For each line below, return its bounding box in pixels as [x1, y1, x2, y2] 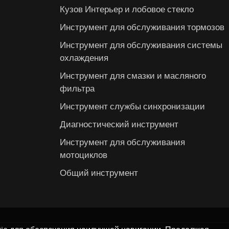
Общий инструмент [60, 166, 139, 178]
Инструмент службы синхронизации [60, 100, 205, 112]
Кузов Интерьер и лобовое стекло [60, 3, 194, 15]
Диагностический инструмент [60, 118, 179, 130]
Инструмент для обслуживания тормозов [60, 20, 225, 33]
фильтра [60, 82, 95, 94]
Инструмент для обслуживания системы [60, 38, 223, 51]
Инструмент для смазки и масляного [60, 69, 207, 81]
